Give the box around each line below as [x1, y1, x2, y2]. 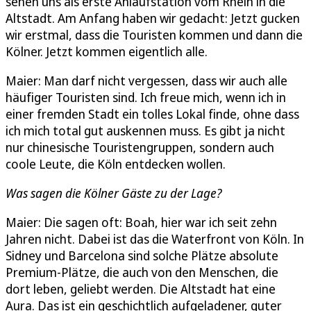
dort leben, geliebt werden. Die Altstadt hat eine [6, 280, 276, 298]
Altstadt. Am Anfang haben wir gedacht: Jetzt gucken [6, 10, 300, 27]
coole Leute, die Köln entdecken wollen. [6, 155, 226, 173]
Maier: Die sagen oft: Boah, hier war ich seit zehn [6, 214, 277, 231]
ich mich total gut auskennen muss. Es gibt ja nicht [6, 122, 285, 140]
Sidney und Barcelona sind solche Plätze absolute [6, 247, 278, 264]
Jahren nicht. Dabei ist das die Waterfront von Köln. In [6, 230, 304, 248]
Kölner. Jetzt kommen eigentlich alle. [6, 43, 208, 60]
